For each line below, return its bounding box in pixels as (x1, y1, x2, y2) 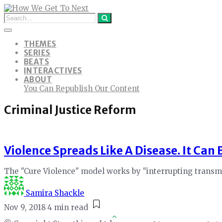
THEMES (24, 39, 56, 49)
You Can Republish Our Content (24, 84, 140, 93)
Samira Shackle (26, 188, 84, 198)
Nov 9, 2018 (4, 202, 46, 212)
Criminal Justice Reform (4, 103, 136, 117)
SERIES (24, 48, 51, 57)
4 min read (48, 202, 88, 212)
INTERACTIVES (24, 66, 82, 75)
